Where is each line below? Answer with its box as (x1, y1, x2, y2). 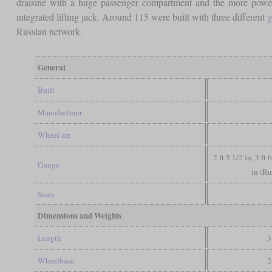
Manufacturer (37, 106, 82, 118)
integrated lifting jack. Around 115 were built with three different (16, 10, 268, 23)
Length (37, 232, 61, 243)
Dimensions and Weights (37, 209, 121, 222)
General (37, 61, 66, 73)
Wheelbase (37, 254, 74, 266)
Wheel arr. (37, 129, 71, 140)
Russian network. (16, 24, 83, 38)
